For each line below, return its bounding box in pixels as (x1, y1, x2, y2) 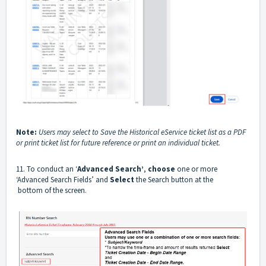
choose (148, 164, 175, 175)
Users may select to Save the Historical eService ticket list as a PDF (39, 127, 246, 138)
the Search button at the (134, 175, 235, 185)
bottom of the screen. (16, 185, 87, 196)
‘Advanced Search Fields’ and (16, 175, 110, 185)
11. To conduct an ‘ (16, 164, 77, 175)
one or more (175, 164, 217, 175)
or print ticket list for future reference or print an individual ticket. (16, 138, 220, 148)
